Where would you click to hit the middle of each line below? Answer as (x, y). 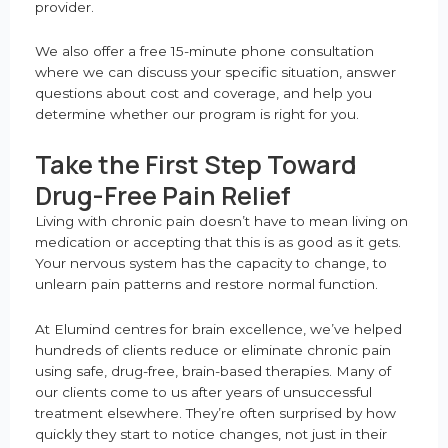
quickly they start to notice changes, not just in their (211, 434)
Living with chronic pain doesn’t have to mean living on (221, 221)
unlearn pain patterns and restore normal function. (206, 284)
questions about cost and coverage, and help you (203, 93)
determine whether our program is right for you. (197, 114)
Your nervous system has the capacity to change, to (211, 263)
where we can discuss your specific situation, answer (215, 72)
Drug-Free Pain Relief (163, 196)
